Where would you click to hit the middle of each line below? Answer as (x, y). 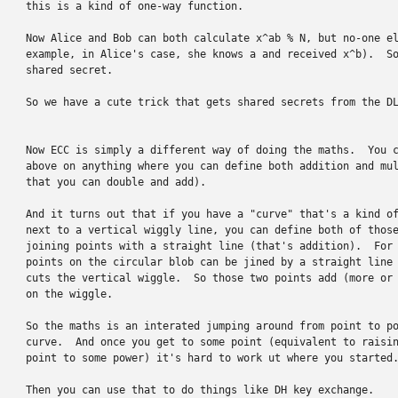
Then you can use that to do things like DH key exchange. (200, 390)
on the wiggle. (69, 294)
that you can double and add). (116, 182)
